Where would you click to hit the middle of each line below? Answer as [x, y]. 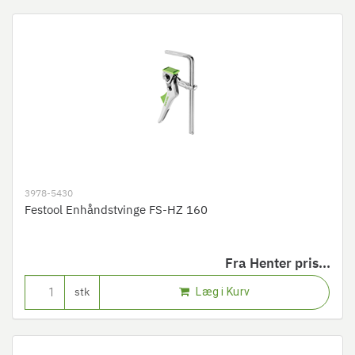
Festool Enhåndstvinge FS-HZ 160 [116, 210]
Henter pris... [290, 264]
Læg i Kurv [222, 292]
